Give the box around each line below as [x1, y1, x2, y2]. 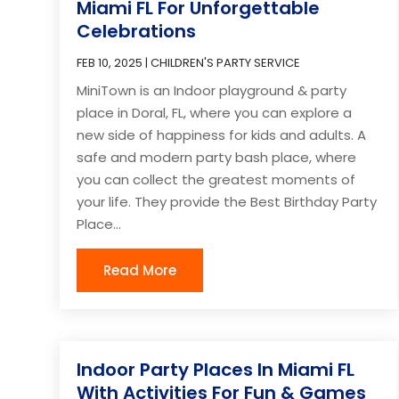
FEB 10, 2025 [77, 53, 143, 71]
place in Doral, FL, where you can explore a [77, 102, 353, 122]
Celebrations [77, 18, 197, 44]
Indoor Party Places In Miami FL [77, 357, 355, 383]
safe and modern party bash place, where [77, 147, 357, 167]
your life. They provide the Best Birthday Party [77, 191, 378, 211]
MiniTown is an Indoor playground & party [77, 80, 347, 100]
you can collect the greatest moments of [77, 169, 356, 189]
